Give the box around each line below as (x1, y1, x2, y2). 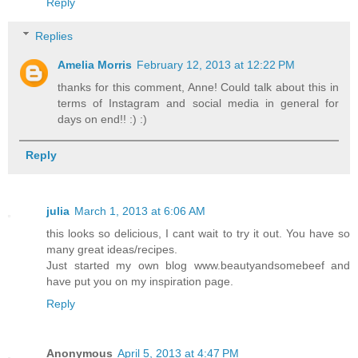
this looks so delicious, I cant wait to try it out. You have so (46, 226, 350, 240)
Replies (35, 29, 74, 42)
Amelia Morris (58, 58, 133, 71)
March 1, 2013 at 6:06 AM (74, 204, 205, 217)
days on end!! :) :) (58, 112, 148, 125)
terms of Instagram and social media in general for (58, 96, 339, 109)
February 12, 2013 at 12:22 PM (137, 58, 296, 71)
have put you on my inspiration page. (46, 274, 233, 288)
